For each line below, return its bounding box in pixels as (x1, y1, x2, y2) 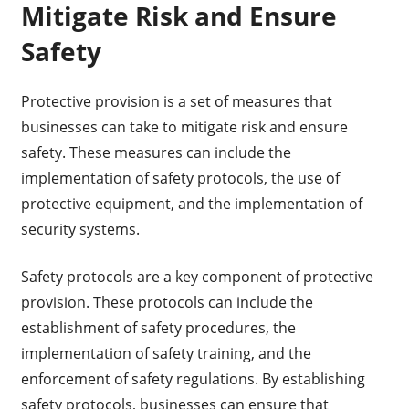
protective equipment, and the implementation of (20, 194, 362, 215)
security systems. (20, 219, 140, 240)
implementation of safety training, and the (20, 343, 311, 364)
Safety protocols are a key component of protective (20, 267, 373, 288)
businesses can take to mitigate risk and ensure (20, 117, 348, 138)
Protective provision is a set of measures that (20, 91, 332, 112)
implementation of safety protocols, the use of (20, 168, 340, 189)
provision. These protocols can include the (20, 292, 313, 313)
